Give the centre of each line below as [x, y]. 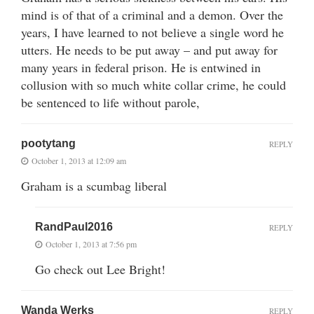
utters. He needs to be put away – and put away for [149, 49]
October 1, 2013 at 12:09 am [79, 160]
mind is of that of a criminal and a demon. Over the [152, 14]
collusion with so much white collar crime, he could [153, 84]
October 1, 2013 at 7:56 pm [91, 244]
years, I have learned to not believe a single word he [152, 32]
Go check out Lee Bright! [100, 269]
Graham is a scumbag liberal [94, 185]
